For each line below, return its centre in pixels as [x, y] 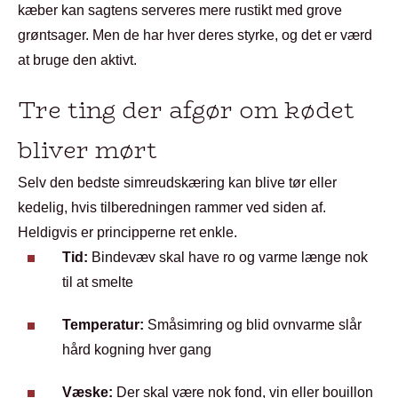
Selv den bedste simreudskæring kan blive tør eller [177, 183]
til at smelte [98, 282]
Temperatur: [103, 325]
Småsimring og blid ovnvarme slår [253, 325]
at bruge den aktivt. [77, 60]
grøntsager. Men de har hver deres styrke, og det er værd [195, 35]
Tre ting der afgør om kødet [186, 110]
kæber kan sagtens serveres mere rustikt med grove [180, 10]
